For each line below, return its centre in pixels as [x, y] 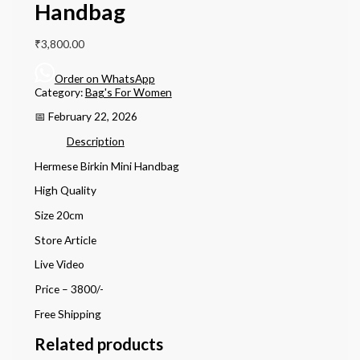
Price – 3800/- [69, 288]
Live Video [59, 264]
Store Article [65, 239]
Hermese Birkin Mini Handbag [106, 166]
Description [95, 141]
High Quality [65, 190]
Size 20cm [59, 215]
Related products [98, 344]
